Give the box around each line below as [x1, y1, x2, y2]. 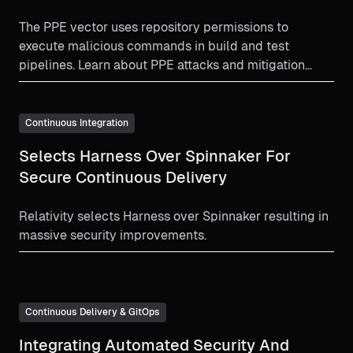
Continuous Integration [25, 117, 128, 129]
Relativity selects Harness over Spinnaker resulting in [19, 209, 329, 225]
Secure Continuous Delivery [19, 169, 227, 187]
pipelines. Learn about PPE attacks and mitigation [19, 58, 305, 73]
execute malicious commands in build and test [19, 39, 289, 54]
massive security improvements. [19, 228, 206, 243]
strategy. [19, 76, 69, 92]
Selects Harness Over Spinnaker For [19, 147, 291, 165]
